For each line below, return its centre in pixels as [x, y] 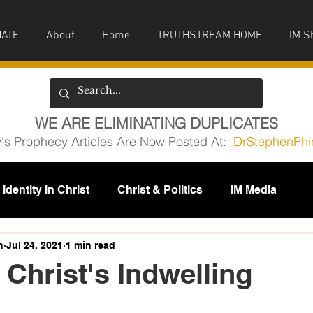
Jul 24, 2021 [35, 245]
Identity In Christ [46, 190]
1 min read [90, 245]
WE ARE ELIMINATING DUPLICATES [156, 123]
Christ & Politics [160, 190]
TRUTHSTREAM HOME [209, 36]
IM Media [254, 190]
